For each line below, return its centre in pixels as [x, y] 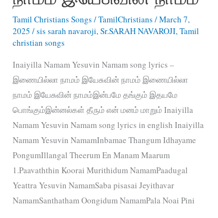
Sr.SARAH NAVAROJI [138, 31]
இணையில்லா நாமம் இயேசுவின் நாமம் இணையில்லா [101, 80]
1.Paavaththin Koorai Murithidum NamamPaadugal [100, 170]
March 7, [175, 19]
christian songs [39, 43]
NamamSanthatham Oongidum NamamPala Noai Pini [104, 200]
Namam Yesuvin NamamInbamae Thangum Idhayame [105, 140]
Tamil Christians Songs [53, 19]
